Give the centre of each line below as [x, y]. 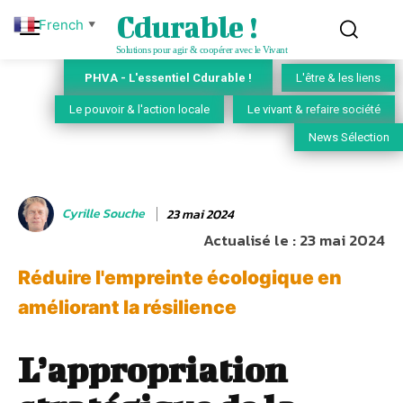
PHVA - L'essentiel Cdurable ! [168, 77]
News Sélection [349, 138]
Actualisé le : [250, 241]
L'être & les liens [338, 78]
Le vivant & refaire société [314, 110]
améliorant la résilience [127, 308]
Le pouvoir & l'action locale [139, 110]
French [61, 24]
